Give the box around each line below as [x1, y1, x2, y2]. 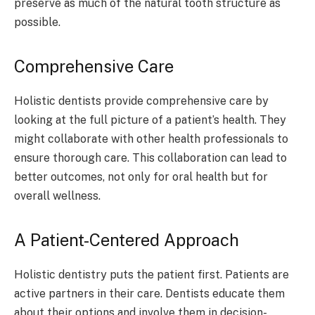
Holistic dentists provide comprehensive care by [14, 94, 269, 108]
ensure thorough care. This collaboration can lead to [14, 150, 287, 165]
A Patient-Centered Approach [14, 230, 239, 250]
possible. [14, 15, 60, 29]
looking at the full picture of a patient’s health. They [14, 112, 286, 127]
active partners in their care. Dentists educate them [14, 287, 285, 301]
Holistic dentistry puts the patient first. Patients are [14, 268, 289, 282]
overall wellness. [14, 188, 101, 202]
